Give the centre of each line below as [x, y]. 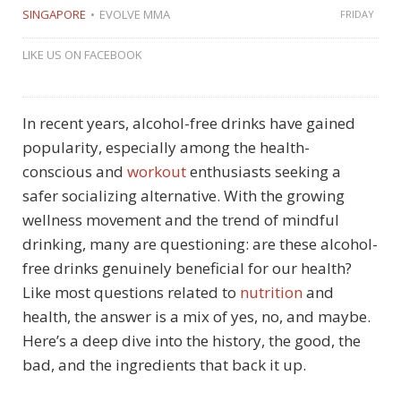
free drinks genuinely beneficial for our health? [187, 268]
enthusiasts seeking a [264, 171]
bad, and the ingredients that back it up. [164, 364]
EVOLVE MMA [135, 14]
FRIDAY [357, 13]
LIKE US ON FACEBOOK [82, 54]
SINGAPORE [54, 14]
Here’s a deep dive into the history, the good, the [192, 340]
